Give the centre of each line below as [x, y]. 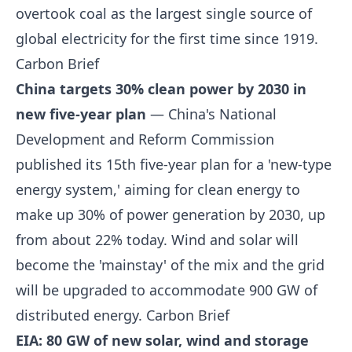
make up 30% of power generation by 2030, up [170, 214]
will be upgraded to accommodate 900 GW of [167, 290]
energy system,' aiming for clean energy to [158, 189]
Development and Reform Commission [145, 139]
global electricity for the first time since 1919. [167, 38]
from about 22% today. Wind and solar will [157, 240]
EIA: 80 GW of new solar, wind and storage [162, 340]
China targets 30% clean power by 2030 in [161, 89]
